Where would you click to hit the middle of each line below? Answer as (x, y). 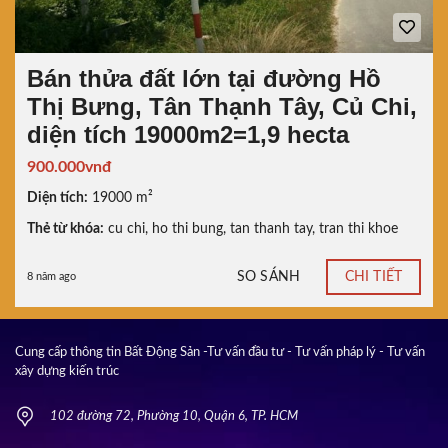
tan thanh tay (271, 229)
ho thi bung (187, 229)
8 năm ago (51, 277)
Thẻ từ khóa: (65, 229)
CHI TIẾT (373, 276)
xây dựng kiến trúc (67, 372)
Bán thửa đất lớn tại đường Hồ (204, 79)
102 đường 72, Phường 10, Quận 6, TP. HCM (174, 417)
